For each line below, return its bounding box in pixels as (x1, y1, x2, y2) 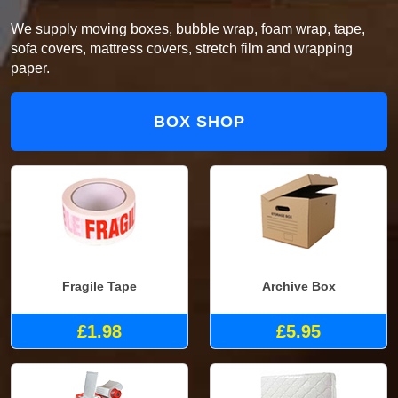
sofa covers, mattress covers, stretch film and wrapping (11, 40, 353, 56)
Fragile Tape (62, 279, 137, 294)
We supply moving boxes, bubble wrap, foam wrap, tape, (11, 20, 365, 36)
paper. (11, 60, 50, 76)
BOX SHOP (153, 112, 245, 131)
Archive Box (261, 279, 336, 294)
